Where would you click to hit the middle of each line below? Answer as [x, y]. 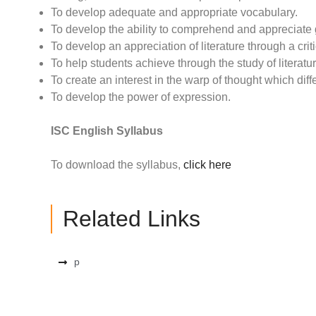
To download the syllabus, [117, 165]
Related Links [132, 219]
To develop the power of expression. [141, 97]
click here [207, 165]
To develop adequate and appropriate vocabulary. [174, 13]
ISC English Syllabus [107, 131]
